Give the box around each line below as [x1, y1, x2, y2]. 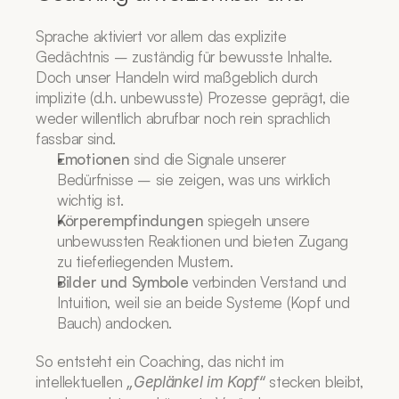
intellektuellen [36, 372, 127, 391]
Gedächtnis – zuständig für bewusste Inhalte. [36, 47, 332, 66]
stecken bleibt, [265, 372, 363, 391]
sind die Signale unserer [129, 150, 286, 168]
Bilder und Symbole [57, 273, 189, 291]
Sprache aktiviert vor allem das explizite [36, 27, 287, 45]
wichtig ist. [57, 191, 124, 209]
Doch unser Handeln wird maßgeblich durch [36, 68, 319, 86]
